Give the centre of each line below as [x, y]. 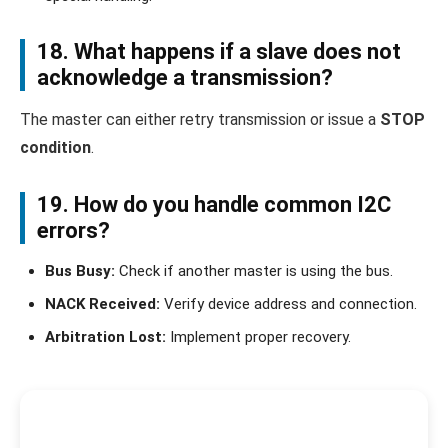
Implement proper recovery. [258, 337]
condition [55, 148]
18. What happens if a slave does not [219, 52]
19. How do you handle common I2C [214, 205]
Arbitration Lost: [105, 337]
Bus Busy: [80, 271]
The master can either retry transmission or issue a [200, 120]
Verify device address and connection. [288, 304]
